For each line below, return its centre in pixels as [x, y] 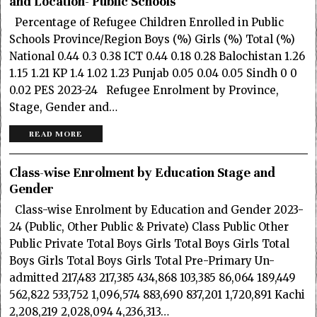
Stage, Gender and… [64, 107]
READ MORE [56, 133]
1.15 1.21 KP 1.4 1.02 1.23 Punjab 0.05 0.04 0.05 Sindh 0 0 [154, 73]
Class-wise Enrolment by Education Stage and [143, 172]
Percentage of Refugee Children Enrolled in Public [147, 22]
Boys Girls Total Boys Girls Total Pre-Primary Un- [142, 260]
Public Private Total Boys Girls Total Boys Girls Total [150, 243]
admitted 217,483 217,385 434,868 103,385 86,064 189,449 [153, 277]
